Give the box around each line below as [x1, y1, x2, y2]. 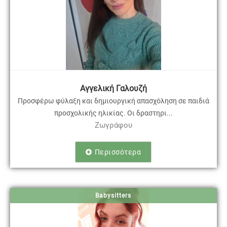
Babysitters [95, 192, 132, 199]
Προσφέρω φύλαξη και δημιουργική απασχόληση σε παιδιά [17, 96, 209, 105]
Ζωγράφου [94, 120, 132, 130]
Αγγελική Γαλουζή [80, 83, 147, 93]
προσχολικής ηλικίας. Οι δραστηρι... [54, 108, 173, 117]
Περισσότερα [94, 147, 141, 156]
